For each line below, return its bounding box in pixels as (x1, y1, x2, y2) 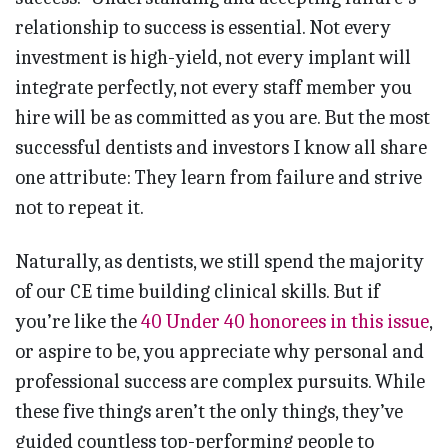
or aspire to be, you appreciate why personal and (15, 340, 424, 364)
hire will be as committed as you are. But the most (15, 106, 430, 130)
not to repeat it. (15, 196, 144, 220)
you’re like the (15, 310, 141, 334)
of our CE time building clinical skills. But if (15, 280, 380, 304)
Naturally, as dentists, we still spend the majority (15, 250, 424, 274)
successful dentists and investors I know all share (15, 136, 427, 160)
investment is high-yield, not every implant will (15, 46, 411, 70)
